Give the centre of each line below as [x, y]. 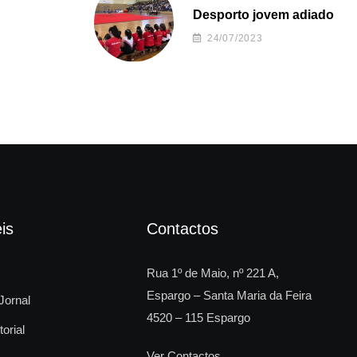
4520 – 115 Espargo [198, 318]
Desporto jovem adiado [263, 15]
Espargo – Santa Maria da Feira [229, 295]
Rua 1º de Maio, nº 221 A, [213, 273]
